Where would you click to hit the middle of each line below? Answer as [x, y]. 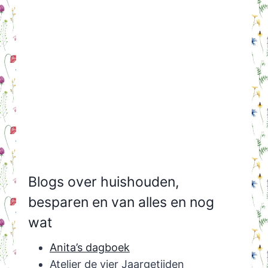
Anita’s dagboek [89, 248]
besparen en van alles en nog [121, 202]
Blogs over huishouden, [103, 182]
